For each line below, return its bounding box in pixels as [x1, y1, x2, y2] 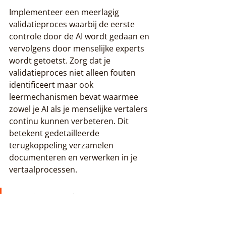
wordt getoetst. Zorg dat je [9, 54, 112, 66]
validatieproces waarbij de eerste [9, 18, 137, 30]
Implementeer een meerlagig [9, 6, 121, 18]
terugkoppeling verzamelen [9, 139, 116, 151]
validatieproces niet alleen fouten [9, 67, 138, 78]
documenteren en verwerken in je [9, 151, 139, 163]
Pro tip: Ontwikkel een [11, 190, 116, 204]
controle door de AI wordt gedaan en [9, 30, 151, 42]
